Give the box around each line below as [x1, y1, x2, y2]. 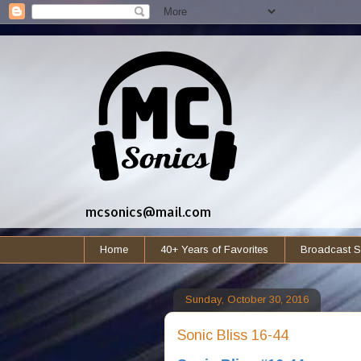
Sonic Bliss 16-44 [176, 326, 288, 343]
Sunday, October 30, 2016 [185, 293, 309, 306]
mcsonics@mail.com [85, 203, 211, 220]
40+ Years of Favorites [160, 243, 268, 255]
